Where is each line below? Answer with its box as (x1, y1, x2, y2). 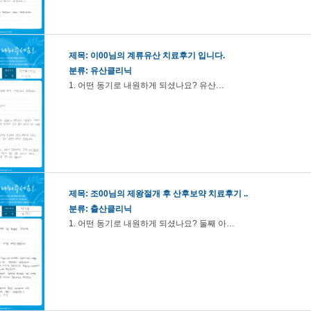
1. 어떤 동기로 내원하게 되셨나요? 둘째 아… (69, 219, 235, 228)
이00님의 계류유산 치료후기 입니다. (90, 51, 225, 60)
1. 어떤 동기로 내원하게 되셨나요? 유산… (69, 81, 224, 90)
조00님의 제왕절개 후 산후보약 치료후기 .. (90, 189, 248, 199)
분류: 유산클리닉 (69, 66, 132, 76)
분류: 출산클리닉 (69, 204, 132, 214)
